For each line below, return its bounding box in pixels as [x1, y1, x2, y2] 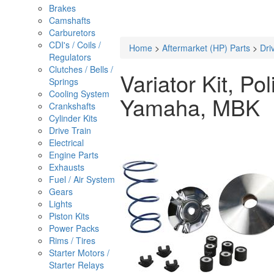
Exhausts [49, 161, 84, 173]
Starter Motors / [49, 246, 109, 259]
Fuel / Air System [49, 173, 115, 185]
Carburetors [49, 26, 95, 39]
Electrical [49, 136, 84, 149]
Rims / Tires [49, 234, 95, 246]
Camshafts [49, 14, 91, 26]
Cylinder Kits [49, 112, 97, 124]
